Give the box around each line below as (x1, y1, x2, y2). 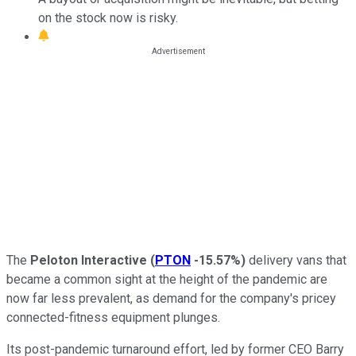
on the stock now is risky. (38, 10, 178, 25)
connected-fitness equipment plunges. (6, 309, 220, 325)
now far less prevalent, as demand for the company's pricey (6, 290, 336, 306)
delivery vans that (246, 252, 346, 268)
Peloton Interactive (30, 252, 147, 268)
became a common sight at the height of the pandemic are (6, 271, 327, 287)
